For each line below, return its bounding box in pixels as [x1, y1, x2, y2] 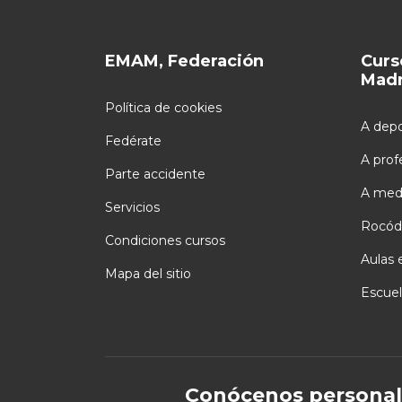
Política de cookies [105, 99, 222, 116]
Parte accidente [105, 165, 205, 182]
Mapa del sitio [105, 265, 191, 282]
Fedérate [105, 132, 162, 149]
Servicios [105, 198, 160, 215]
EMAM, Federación [105, 50, 264, 71]
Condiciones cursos [105, 232, 225, 249]
